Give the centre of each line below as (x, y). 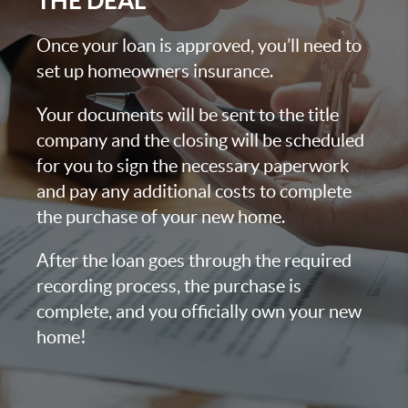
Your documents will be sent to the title (188, 114)
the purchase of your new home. (161, 216)
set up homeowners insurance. (155, 71)
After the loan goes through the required (194, 260)
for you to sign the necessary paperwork (193, 165)
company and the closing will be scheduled (200, 140)
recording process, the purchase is (169, 286)
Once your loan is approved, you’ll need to (199, 45)
